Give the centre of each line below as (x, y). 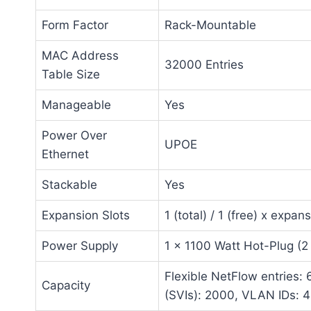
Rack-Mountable (210, 25)
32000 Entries (204, 65)
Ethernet (65, 154)
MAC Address (80, 56)
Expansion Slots (86, 216)
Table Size (71, 75)
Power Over (74, 136)
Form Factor (75, 25)
